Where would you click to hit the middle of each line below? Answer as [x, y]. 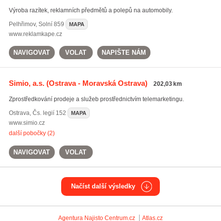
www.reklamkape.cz [35, 34]
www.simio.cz [27, 123]
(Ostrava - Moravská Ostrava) [96, 83]
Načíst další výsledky [103, 186]
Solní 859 [51, 24]
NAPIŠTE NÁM [124, 53]
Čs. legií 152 [49, 113]
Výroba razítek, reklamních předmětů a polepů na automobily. [91, 10]
